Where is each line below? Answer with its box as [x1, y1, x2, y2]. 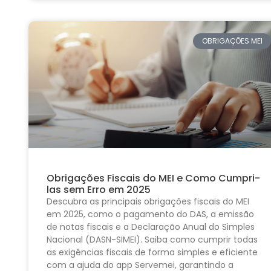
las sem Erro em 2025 [47, 183, 151, 197]
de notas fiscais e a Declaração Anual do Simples [47, 221, 255, 233]
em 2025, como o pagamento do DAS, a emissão [47, 208, 254, 221]
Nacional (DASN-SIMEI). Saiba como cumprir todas [47, 233, 258, 246]
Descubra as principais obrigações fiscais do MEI [47, 195, 249, 208]
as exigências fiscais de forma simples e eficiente [47, 246, 258, 259]
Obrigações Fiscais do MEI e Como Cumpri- [47, 171, 260, 186]
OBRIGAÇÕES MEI [201, 36, 263, 47]
